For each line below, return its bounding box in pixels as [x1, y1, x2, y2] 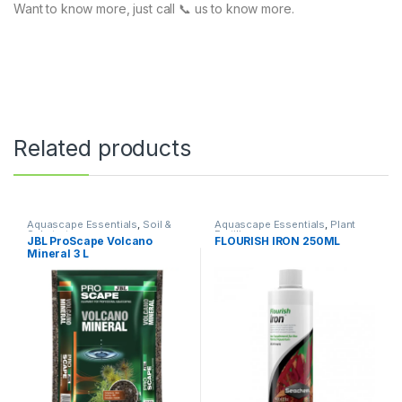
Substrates [26, 228, 82, 241]
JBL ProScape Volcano [26, 233, 153, 248]
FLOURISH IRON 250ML [214, 233, 341, 248]
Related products [13, 135, 191, 162]
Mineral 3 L [26, 246, 89, 260]
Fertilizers [214, 228, 263, 241]
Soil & [142, 218, 172, 232]
